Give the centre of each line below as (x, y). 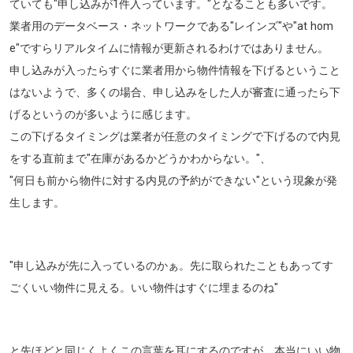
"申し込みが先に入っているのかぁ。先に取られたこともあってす (171, 266)
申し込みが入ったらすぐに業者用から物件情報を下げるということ (175, 70)
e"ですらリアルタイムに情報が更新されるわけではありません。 (169, 48)
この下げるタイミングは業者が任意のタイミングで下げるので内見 (175, 136)
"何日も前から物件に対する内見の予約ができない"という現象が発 (173, 180)
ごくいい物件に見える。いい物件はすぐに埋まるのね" (144, 288)
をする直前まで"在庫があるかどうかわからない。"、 (140, 158)
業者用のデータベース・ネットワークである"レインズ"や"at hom (171, 26)
